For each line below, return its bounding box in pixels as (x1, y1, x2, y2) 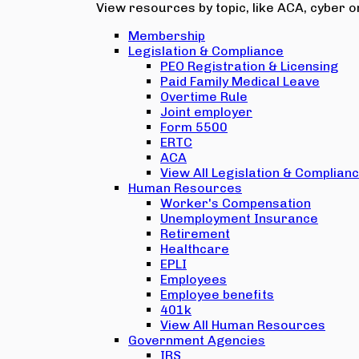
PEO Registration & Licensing (160, 58, 338, 74)
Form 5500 (160, 119, 228, 135)
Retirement (160, 226, 230, 241)
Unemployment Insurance (160, 211, 318, 226)
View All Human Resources (160, 317, 325, 333)
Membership (128, 28, 205, 43)
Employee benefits (160, 287, 274, 302)
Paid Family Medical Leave (160, 74, 320, 89)
